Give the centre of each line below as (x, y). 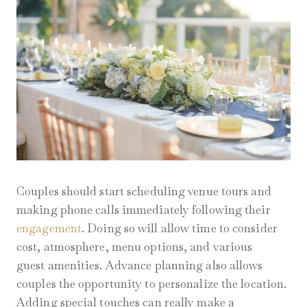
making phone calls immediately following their (144, 210)
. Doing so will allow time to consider (180, 229)
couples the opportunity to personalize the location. (152, 284)
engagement (49, 229)
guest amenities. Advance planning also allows (140, 266)
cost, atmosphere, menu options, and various (135, 247)
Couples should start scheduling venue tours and (144, 192)
